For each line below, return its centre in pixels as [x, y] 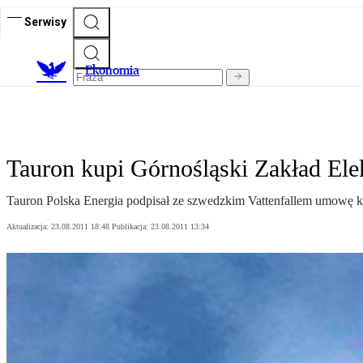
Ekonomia [112, 70]
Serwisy [45, 21]
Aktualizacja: [29, 227]
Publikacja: [131, 227]
